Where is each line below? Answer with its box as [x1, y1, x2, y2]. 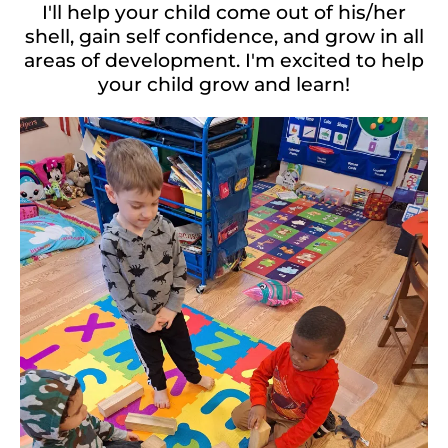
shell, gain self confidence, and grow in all [24, 25, 424, 49]
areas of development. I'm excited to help [24, 49, 424, 73]
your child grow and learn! [98, 73, 350, 97]
